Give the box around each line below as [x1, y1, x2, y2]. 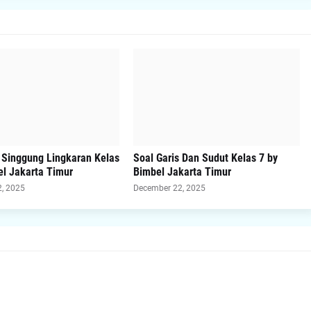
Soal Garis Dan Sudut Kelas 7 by [133, 151, 278, 165]
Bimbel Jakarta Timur [133, 165, 231, 178]
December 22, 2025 [133, 183, 205, 193]
